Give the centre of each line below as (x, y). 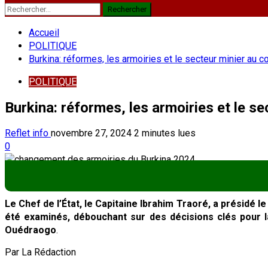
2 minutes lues (165, 133)
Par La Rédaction (40, 252)
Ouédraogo (31, 230)
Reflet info (28, 133)
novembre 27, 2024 (92, 133)
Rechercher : (30, 8)
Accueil (44, 33)
